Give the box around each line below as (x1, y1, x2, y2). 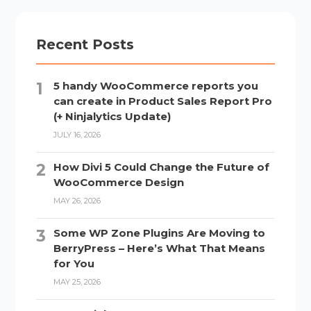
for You (53, 256, 95, 270)
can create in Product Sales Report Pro (53, 94, 273, 108)
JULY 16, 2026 (53, 129, 101, 140)
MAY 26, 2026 (53, 195, 101, 205)
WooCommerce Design (53, 175, 185, 189)
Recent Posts (36, 35, 135, 53)
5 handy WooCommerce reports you (53, 78, 259, 92)
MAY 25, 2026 (53, 276, 101, 287)
